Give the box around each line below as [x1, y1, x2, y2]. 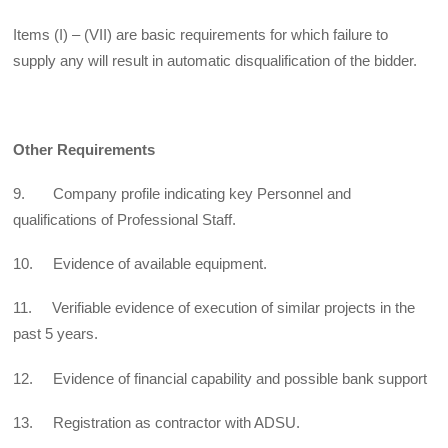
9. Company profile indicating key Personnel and [13, 184, 352, 202]
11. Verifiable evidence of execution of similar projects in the [13, 299, 416, 317]
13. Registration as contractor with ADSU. [13, 413, 301, 431]
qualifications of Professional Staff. [13, 210, 237, 228]
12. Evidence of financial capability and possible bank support [13, 369, 428, 387]
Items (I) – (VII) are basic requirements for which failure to [13, 26, 389, 44]
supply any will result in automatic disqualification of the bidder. [13, 52, 418, 70]
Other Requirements [13, 140, 156, 158]
